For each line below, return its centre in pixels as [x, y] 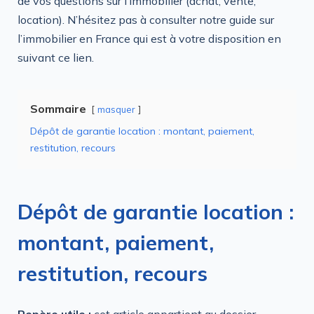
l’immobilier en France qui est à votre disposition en [149, 38]
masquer [116, 109]
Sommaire [58, 108]
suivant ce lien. [56, 57]
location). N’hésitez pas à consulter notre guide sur [146, 19]
